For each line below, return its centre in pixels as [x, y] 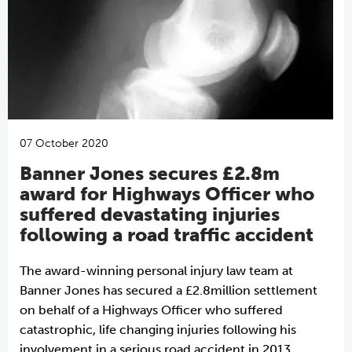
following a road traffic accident [167, 235]
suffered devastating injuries [150, 214]
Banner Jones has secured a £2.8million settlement [169, 290]
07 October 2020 [64, 143]
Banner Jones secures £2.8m [150, 173]
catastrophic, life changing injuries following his [158, 330]
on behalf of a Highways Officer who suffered [151, 310]
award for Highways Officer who [167, 194]
